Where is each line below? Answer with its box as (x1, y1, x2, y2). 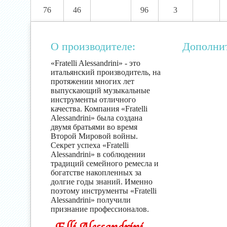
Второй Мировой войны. (51, 132, 138, 140)
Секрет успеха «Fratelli (51, 141, 129, 149)
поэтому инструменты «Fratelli (51, 186, 157, 195)
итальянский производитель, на (51, 68, 161, 77)
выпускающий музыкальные (51, 86, 150, 95)
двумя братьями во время (51, 123, 137, 131)
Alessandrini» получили (51, 196, 131, 204)
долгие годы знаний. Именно (51, 177, 153, 186)
